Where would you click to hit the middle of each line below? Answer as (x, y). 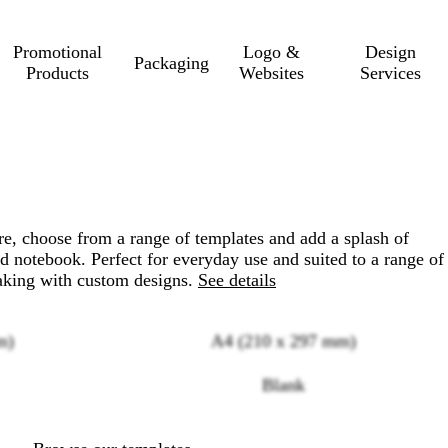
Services (391, 73)
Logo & (271, 52)
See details (237, 280)
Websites (271, 73)
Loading (140, 381)
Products (57, 73)
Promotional (57, 52)
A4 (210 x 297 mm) (283, 341)
